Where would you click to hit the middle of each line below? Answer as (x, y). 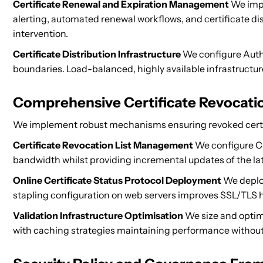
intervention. (41, 33)
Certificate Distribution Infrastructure (97, 54)
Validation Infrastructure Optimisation (98, 215)
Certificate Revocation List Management (103, 145)
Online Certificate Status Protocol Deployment (117, 180)
